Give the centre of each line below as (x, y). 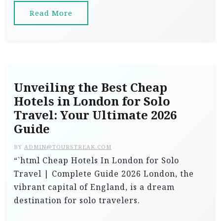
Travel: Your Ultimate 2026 (95, 115)
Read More (51, 13)
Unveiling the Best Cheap (91, 87)
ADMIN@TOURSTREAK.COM (68, 147)
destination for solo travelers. (77, 200)
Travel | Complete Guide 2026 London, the (104, 174)
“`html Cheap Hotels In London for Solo (96, 160)
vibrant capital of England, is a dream (94, 187)
